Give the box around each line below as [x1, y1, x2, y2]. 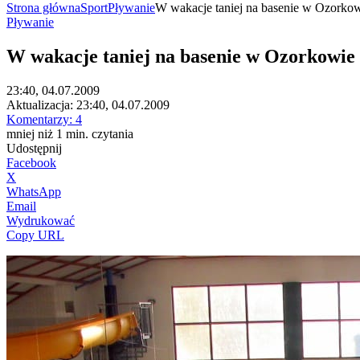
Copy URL [6, 227, 64, 242]
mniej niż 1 [6, 126, 63, 141]
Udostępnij [6, 141, 62, 155]
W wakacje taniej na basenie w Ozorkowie [6, 45, 355, 67]
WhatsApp [6, 184, 61, 198]
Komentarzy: [6, 112, 76, 126]
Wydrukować [6, 213, 75, 227]
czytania [88, 126, 133, 141]
